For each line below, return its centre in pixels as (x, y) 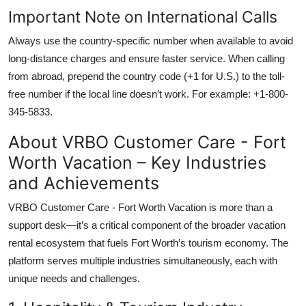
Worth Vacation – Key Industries (137, 162)
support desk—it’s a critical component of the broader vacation (147, 225)
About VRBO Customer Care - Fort (147, 142)
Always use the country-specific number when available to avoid (151, 40)
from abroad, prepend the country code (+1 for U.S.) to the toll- (147, 76)
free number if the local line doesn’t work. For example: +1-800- (148, 94)
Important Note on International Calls (143, 16)
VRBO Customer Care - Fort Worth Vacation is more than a (140, 207)
